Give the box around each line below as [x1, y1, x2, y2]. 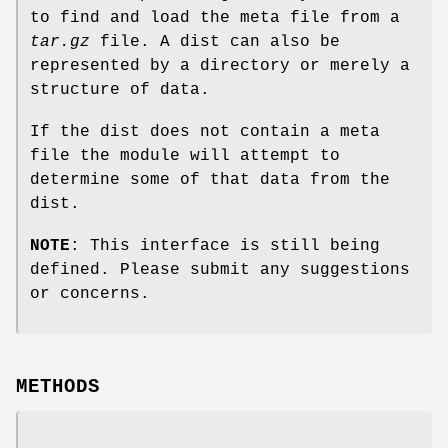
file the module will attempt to [30, 147, 340, 166]
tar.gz [30, 33, 90, 52]
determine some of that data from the [30, 171, 390, 190]
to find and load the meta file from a [30, 9, 400, 28]
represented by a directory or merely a [30, 57, 410, 76]
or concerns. [30, 285, 150, 304]
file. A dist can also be [90, 33, 340, 52]
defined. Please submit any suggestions [30, 261, 410, 280]
